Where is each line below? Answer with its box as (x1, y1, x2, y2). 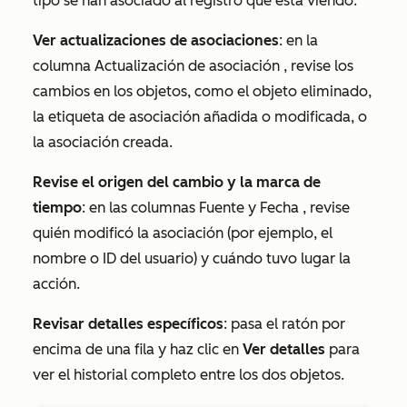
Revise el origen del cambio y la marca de (33, 173, 321, 191)
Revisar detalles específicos (33, 314, 223, 333)
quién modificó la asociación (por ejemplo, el (33, 223, 333, 242)
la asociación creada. (33, 133, 173, 151)
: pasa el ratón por (223, 314, 345, 333)
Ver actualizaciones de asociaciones (33, 31, 279, 49)
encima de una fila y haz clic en (33, 340, 243, 358)
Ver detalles (243, 340, 325, 358)
